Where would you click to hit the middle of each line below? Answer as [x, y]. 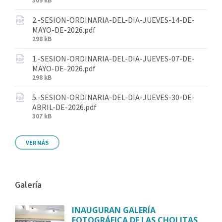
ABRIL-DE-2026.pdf [64, 107]
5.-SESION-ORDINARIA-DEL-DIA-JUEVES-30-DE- [113, 97]
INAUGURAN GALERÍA [114, 210]
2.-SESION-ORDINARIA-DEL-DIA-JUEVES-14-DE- [113, 20]
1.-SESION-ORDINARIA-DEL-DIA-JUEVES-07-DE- [113, 59]
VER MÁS [37, 143]
